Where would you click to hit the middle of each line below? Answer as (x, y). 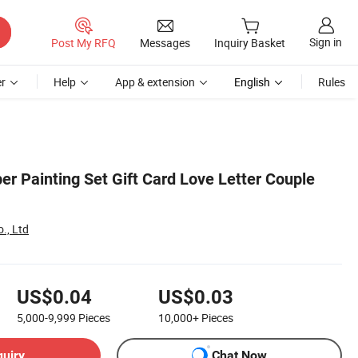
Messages (165, 42)
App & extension (155, 82)
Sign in (326, 42)
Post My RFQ (84, 42)
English (252, 82)
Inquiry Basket (250, 43)
